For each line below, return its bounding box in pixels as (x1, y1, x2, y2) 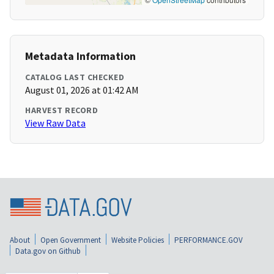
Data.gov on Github (15, 245, 81, 256)
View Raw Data (25, 117, 86, 130)
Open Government (40, 234, 101, 245)
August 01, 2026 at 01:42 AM (25, 84, 139, 97)
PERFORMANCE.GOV (174, 234, 243, 245)
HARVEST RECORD (25, 105, 98, 116)
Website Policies (111, 234, 164, 245)
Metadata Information (25, 49, 136, 64)
